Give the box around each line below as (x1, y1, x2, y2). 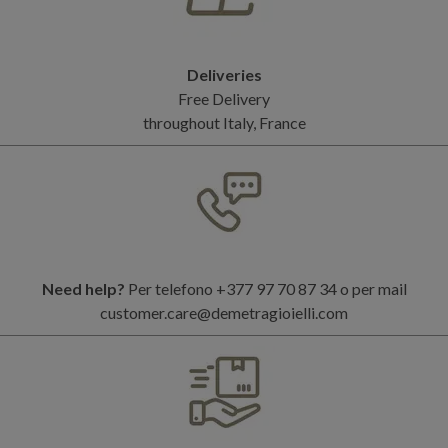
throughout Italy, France (142, 112, 306, 132)
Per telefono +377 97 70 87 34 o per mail (124, 278, 407, 298)
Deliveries (186, 64, 262, 84)
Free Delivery (178, 88, 270, 108)
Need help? (41, 278, 125, 298)
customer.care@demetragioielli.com (100, 302, 348, 322)
